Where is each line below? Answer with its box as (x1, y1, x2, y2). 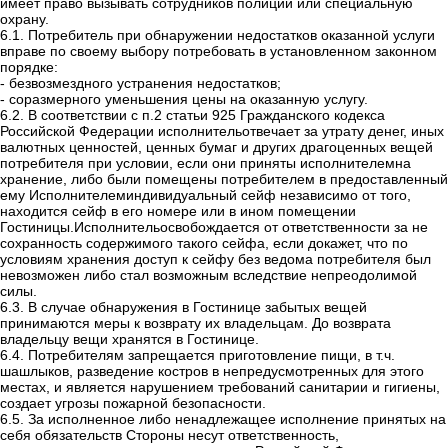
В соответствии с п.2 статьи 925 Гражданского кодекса (28, 107, 385, 124)
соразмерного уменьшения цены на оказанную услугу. (9, 91, 368, 108)
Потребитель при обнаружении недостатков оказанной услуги (28, 27, 435, 44)
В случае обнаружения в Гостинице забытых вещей (28, 299, 367, 316)
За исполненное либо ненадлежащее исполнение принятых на (28, 411, 446, 428)
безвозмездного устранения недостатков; (9, 75, 281, 92)
